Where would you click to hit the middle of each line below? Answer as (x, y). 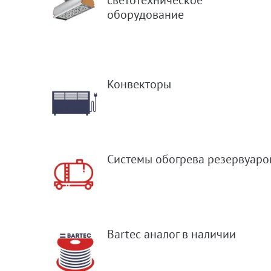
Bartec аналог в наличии (172, 234)
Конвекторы (139, 84)
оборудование (146, 15)
